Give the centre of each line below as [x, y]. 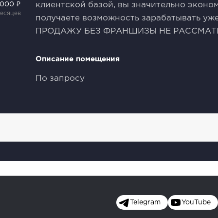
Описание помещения [78, 59]
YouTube [196, 202]
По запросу [60, 79]
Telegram [145, 202]
